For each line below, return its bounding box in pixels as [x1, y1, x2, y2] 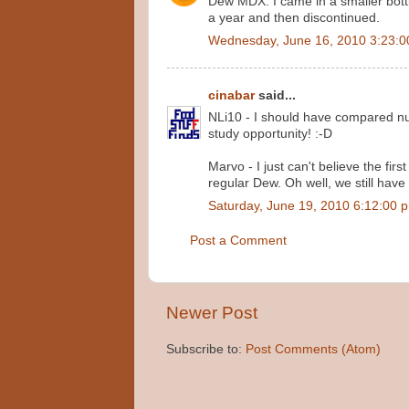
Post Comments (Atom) [246, 342, 381, 357]
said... [255, 88, 296, 102]
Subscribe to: [166, 342, 246, 357]
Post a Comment [190, 234, 287, 248]
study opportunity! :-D [208, 127, 332, 142]
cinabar [208, 88, 255, 102]
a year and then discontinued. [208, 11, 380, 26]
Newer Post [166, 302, 257, 322]
